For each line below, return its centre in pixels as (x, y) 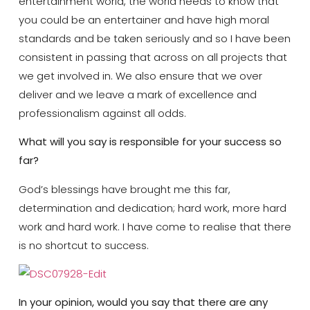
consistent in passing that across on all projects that (153, 57)
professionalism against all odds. (102, 113)
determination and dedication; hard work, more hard (152, 208)
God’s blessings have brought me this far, (124, 189)
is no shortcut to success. (83, 245)
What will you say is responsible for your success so (150, 142)
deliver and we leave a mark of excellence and (137, 94)
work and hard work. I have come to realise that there (155, 226)
